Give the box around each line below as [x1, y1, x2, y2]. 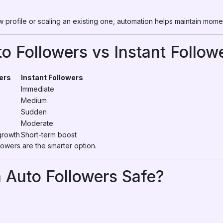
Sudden [21, 108, 47, 116]
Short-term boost [21, 130, 77, 139]
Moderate [21, 119, 53, 127]
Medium [21, 96, 47, 105]
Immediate [21, 85, 54, 93]
